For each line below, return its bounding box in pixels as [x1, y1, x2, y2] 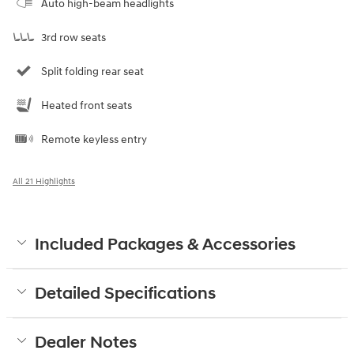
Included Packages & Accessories [35, 235, 296, 256]
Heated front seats [41, 99, 132, 113]
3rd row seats [41, 31, 106, 45]
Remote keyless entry [41, 133, 147, 147]
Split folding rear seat [41, 65, 144, 79]
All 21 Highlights [13, 176, 75, 187]
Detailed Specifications [35, 284, 216, 305]
